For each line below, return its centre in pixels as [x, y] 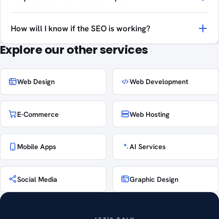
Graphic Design [154, 179]
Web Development [159, 82]
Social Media [37, 179]
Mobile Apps [37, 147]
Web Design [36, 82]
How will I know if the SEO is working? [80, 28]
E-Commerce [38, 114]
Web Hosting [150, 114]
